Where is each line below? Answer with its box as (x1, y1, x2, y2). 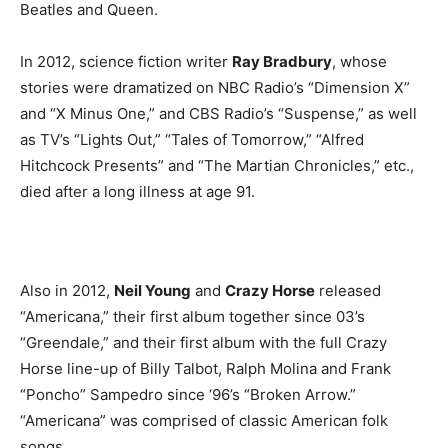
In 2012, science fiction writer (20, 52, 232, 71)
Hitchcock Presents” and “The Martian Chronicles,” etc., (20, 156, 414, 175)
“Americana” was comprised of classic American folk (20, 411, 388, 430)
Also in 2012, (20, 281, 114, 300)
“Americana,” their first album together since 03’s (20, 307, 365, 326)
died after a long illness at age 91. (20, 182, 255, 201)
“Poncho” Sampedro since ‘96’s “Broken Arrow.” (20, 385, 356, 404)
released (315, 281, 381, 300)
